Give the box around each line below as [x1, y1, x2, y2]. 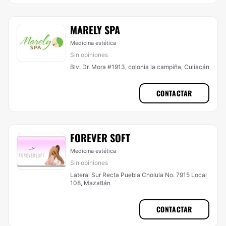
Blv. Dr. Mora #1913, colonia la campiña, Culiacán [70, 63, 209, 71]
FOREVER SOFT [70, 130, 130, 145]
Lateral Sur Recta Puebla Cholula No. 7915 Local [70, 171, 207, 179]
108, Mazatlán [70, 179, 110, 187]
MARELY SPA [70, 22, 120, 37]
